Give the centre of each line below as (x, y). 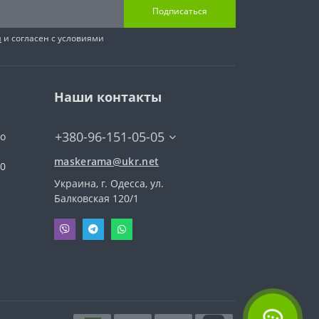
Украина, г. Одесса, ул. (109, 183)
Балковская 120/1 (96, 198)
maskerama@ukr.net (107, 161)
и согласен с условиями (53, 38)
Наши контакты (108, 96)
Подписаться (180, 11)
